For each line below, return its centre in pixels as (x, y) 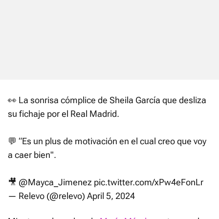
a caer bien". (32, 155)
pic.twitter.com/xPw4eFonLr (149, 182)
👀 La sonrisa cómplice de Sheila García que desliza (107, 100)
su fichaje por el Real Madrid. (64, 114)
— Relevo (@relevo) (47, 196)
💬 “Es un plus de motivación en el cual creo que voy (107, 141)
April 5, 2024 (111, 196)
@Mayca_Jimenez (55, 182)
